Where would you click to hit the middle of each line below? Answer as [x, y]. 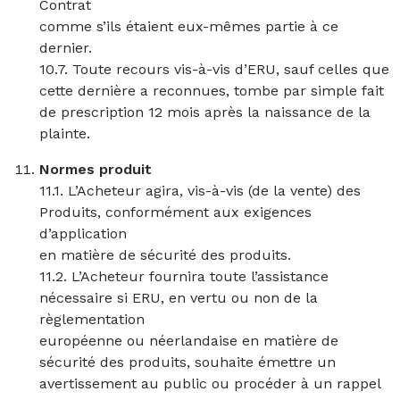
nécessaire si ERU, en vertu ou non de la [179, 298]
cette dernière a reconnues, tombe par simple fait [212, 91]
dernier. [66, 48]
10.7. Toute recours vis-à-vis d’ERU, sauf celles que [214, 69]
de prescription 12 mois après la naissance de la [205, 112]
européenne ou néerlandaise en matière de [189, 341]
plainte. [65, 133]
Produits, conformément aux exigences [175, 212]
